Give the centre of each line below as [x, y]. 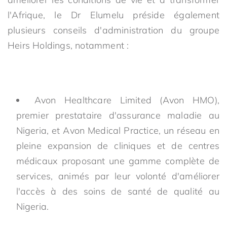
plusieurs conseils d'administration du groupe [113, 30]
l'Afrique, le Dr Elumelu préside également [113, 15]
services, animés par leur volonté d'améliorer [118, 176]
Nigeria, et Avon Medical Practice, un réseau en [118, 130]
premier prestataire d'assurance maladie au [118, 115]
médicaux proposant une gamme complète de [118, 161]
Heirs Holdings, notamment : [68, 45]
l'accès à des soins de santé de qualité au [118, 191]
